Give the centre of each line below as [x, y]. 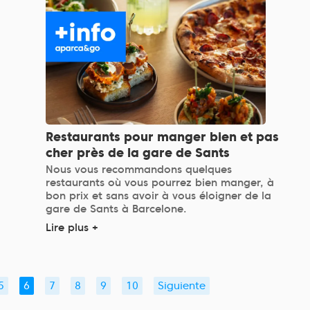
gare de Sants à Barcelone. [117, 209]
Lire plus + [72, 228]
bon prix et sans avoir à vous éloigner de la [159, 196]
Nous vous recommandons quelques [139, 170]
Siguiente [181, 286]
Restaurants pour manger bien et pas [163, 137]
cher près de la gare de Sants [138, 153]
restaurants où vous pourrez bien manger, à [160, 183]
